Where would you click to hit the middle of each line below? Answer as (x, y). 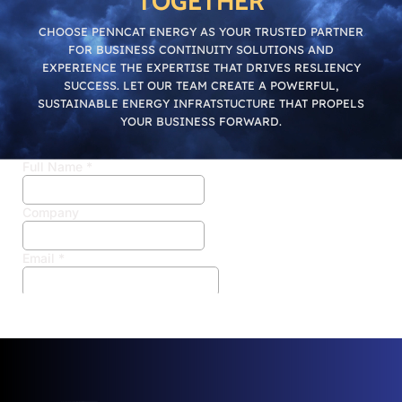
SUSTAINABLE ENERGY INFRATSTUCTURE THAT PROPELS (201, 103)
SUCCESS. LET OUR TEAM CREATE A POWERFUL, (201, 85)
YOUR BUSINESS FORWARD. (201, 121)
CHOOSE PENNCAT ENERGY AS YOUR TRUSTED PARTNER (201, 31)
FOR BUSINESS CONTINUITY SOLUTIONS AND (201, 49)
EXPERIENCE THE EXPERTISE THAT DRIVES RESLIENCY (201, 67)
